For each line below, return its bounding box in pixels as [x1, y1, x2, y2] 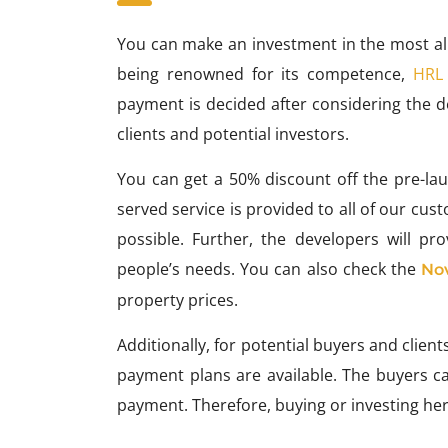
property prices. [117, 288, 238, 311]
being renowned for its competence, [117, 62, 413, 85]
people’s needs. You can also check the [117, 257, 421, 280]
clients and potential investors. [117, 122, 349, 145]
